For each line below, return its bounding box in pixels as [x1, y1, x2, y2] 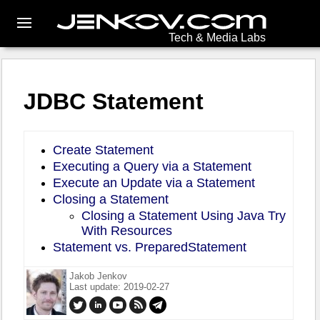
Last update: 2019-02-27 [69, 281, 169, 292]
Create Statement [53, 142, 154, 157]
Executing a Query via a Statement [53, 159, 251, 174]
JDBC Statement [24, 89, 204, 115]
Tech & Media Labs [169, 31, 266, 44]
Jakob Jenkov [69, 270, 127, 281]
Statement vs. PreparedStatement [53, 239, 246, 254]
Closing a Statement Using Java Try [81, 208, 286, 223]
